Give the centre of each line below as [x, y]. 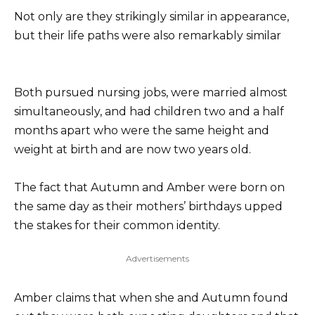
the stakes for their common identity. [117, 226]
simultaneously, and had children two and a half [149, 111]
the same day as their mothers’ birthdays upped [148, 207]
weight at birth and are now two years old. [133, 149]
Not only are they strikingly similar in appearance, [152, 16]
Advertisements [157, 259]
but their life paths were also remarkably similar [148, 35]
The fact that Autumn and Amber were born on [149, 188]
